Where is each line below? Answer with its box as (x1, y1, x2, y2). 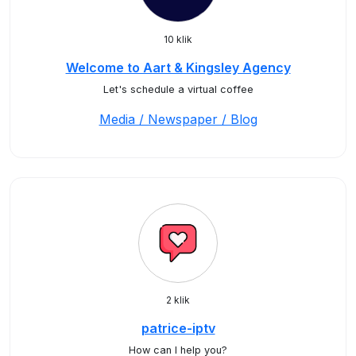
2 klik (166, 294, 190, 306)
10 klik (164, 33, 192, 45)
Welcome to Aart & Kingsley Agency (65, 60, 291, 75)
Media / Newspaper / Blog (99, 111, 257, 127)
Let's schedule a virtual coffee (103, 83, 253, 95)
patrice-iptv (141, 320, 215, 336)
